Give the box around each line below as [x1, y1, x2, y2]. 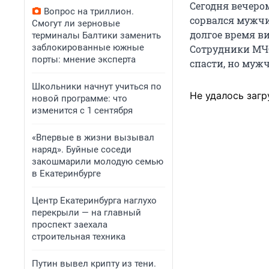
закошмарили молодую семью [32, 156, 163, 167]
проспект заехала [32, 219, 107, 230]
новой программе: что [32, 93, 127, 104]
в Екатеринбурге [32, 168, 101, 179]
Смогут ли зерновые [32, 18, 120, 29]
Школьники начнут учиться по [32, 81, 162, 92]
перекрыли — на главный [32, 207, 141, 218]
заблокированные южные [32, 42, 144, 53]
